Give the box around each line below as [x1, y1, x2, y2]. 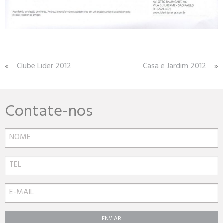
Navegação [4, 57, 53, 76]
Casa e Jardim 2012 [143, 59, 206, 74]
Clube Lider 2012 [17, 59, 71, 74]
